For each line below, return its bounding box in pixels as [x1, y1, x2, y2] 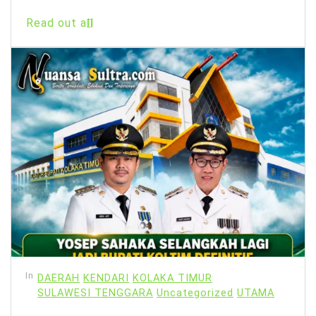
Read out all [26, 16, 94, 30]
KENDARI [83, 272, 129, 284]
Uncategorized [157, 286, 233, 299]
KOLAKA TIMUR [133, 272, 212, 284]
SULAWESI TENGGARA [37, 286, 153, 299]
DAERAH [37, 272, 80, 284]
